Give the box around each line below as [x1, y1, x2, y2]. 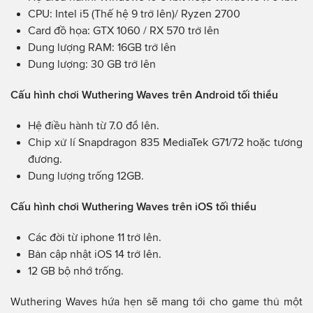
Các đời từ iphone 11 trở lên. [28, 231, 161, 243]
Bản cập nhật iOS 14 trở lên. [28, 247, 161, 260]
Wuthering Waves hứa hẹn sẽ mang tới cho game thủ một [10, 295, 303, 307]
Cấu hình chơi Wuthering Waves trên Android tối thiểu [10, 88, 278, 101]
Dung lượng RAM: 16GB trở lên [28, 41, 176, 53]
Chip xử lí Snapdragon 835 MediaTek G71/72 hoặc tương [28, 136, 303, 148]
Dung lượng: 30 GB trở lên [28, 57, 156, 70]
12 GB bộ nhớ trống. [28, 264, 124, 277]
